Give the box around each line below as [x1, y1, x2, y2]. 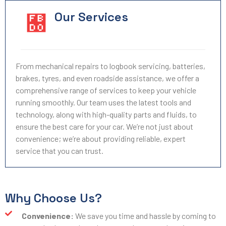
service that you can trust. [16, 146, 103, 155]
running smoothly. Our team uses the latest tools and [16, 97, 191, 107]
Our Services [54, 9, 128, 25]
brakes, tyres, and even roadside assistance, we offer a [16, 73, 199, 83]
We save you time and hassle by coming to [73, 211, 216, 220]
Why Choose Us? [5, 190, 102, 206]
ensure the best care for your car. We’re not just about [16, 122, 193, 131]
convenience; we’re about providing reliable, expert [16, 134, 186, 143]
